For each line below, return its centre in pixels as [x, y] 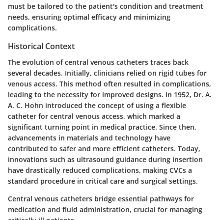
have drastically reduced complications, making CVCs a [100, 170]
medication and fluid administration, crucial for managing [105, 209]
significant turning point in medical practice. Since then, [102, 127]
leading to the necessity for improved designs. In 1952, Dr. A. [110, 94]
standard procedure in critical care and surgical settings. [103, 181]
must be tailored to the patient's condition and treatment [106, 6]
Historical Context [41, 46]
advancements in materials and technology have [89, 137]
